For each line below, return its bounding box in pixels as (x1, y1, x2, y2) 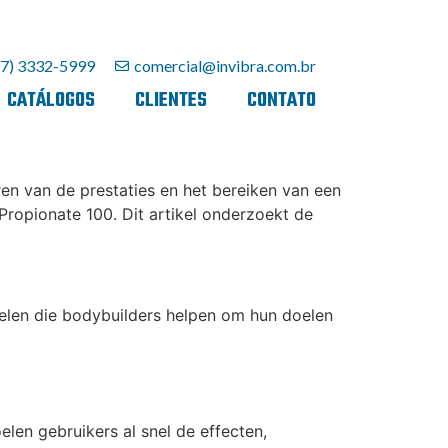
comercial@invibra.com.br (134, 56, 316, 76)
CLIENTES (135, 85, 207, 117)
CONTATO (247, 85, 316, 117)
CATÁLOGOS (7, 85, 95, 117)
